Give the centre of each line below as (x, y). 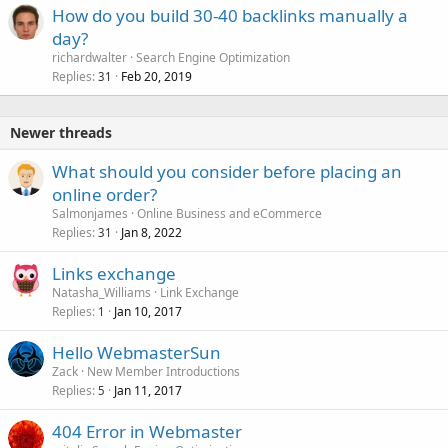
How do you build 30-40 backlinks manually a (230, 16)
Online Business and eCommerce (229, 214)
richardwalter (89, 58)
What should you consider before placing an (227, 172)
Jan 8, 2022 (151, 233)
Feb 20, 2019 (156, 77)
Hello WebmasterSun (136, 353)
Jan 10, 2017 (148, 312)
